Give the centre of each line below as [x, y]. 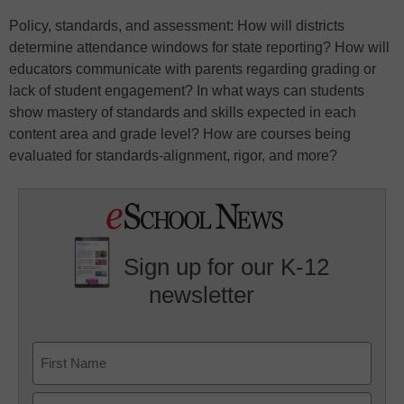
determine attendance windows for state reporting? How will [199, 48]
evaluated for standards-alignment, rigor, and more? [173, 156]
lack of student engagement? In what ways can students [187, 91]
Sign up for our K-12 [227, 267]
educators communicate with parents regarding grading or [193, 69]
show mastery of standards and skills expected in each [183, 113]
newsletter [202, 295]
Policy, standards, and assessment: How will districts [177, 26]
